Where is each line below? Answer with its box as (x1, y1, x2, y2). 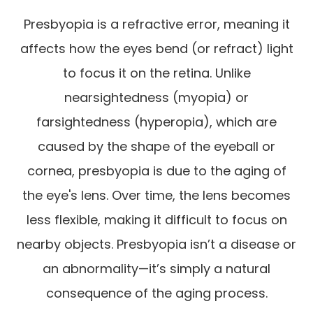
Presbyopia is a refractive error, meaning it (23, 15, 290, 33)
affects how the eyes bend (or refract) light (20, 39, 293, 57)
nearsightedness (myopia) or (64, 88, 249, 106)
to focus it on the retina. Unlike (62, 64, 251, 82)
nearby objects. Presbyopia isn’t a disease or (17, 235, 296, 253)
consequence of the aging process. (45, 284, 268, 302)
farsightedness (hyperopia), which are (36, 112, 277, 131)
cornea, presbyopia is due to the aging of (27, 161, 286, 180)
